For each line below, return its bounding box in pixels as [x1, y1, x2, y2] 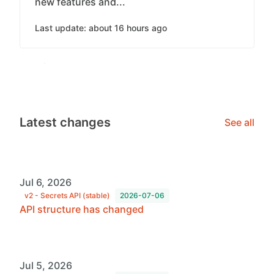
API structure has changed [20, 203, 144, 215]
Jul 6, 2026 [20, 176, 72, 188]
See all [224, 116, 254, 128]
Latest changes [20, 115, 111, 130]
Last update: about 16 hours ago [35, 23, 167, 33]
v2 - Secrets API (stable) [24, 191, 110, 200]
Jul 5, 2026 [20, 259, 72, 272]
